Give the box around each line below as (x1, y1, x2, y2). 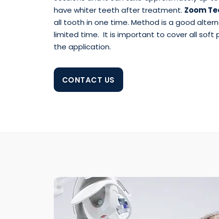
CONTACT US (62, 75, 115, 86)
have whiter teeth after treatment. (53, 5, 184, 16)
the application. (53, 42, 111, 52)
